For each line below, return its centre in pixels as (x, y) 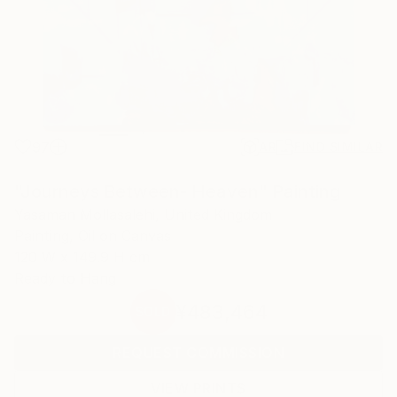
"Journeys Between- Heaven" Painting (177, 191)
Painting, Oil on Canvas (93, 236)
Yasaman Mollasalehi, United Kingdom (143, 214)
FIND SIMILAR (339, 147)
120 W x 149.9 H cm (82, 257)
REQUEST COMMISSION (198, 353)
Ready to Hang (65, 278)
